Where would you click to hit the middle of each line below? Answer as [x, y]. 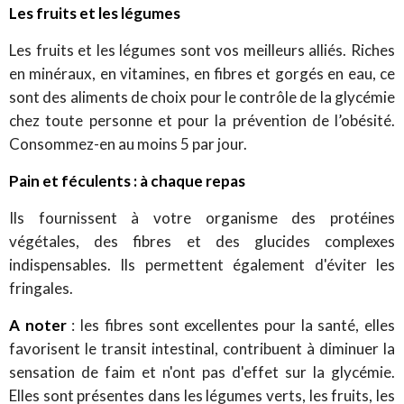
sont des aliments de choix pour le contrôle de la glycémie [202, 96]
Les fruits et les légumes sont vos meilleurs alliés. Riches [202, 50]
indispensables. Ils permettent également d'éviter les [202, 264]
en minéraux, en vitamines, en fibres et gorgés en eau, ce [202, 73]
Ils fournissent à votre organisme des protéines [202, 217]
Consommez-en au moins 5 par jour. [128, 143]
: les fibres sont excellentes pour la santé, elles [231, 325]
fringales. [41, 288]
